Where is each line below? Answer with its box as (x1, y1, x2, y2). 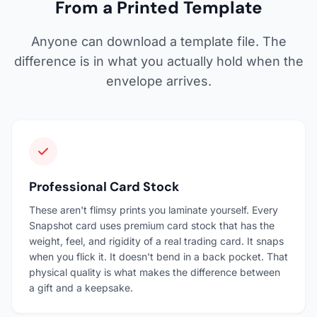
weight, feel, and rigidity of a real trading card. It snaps (29, 234, 284, 247)
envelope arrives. (105, 73, 212, 88)
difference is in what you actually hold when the (13, 53, 304, 69)
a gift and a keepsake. (29, 281, 133, 294)
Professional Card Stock (29, 178, 179, 195)
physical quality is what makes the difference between (29, 265, 280, 278)
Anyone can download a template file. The (30, 33, 287, 49)
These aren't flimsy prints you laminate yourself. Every (29, 203, 278, 216)
